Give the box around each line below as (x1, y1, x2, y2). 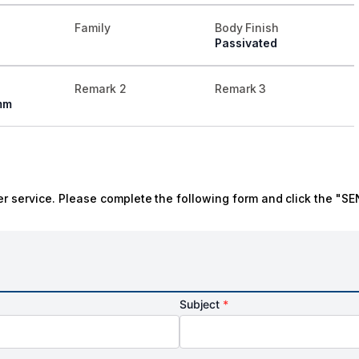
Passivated (214, 36, 277, 50)
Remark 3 (214, 82, 267, 96)
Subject (179, 297, 223, 312)
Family (75, 21, 111, 35)
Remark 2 (75, 82, 127, 96)
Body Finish (214, 21, 280, 35)
